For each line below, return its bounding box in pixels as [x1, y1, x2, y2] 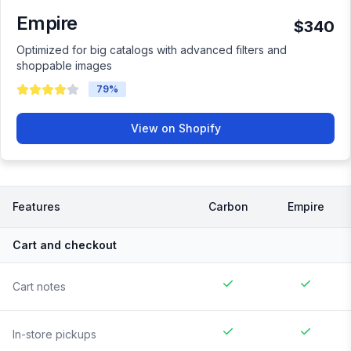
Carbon [208, 200, 248, 214]
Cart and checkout [13, 238, 117, 252]
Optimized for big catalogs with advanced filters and [16, 43, 287, 57]
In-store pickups [13, 327, 96, 342]
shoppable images [16, 59, 112, 73]
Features [13, 200, 60, 214]
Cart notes [13, 280, 66, 294]
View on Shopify [130, 121, 221, 136]
